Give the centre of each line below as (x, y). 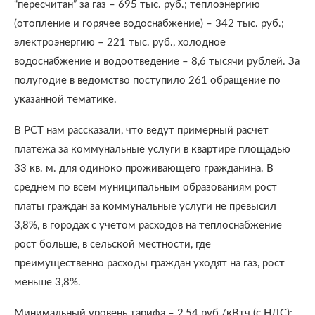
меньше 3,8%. (47, 282)
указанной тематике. (65, 99)
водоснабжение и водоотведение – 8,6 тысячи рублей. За (157, 62)
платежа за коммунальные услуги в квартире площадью (152, 149)
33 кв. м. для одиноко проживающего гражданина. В (144, 168)
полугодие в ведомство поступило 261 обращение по (147, 81)
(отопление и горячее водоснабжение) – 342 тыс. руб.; (149, 24)
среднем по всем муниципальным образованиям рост (146, 187)
